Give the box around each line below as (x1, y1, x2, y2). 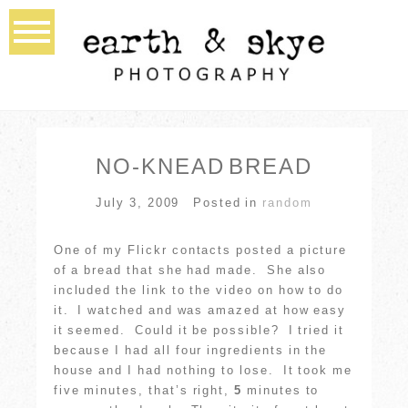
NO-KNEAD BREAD (96, 153, 312, 178)
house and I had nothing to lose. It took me (53, 362, 353, 377)
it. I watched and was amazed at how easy (53, 302, 347, 317)
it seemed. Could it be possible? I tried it (53, 322, 345, 337)
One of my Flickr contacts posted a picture (53, 242, 348, 257)
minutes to (242, 382, 320, 397)
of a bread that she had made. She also (53, 262, 327, 277)
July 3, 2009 (96, 195, 180, 209)
